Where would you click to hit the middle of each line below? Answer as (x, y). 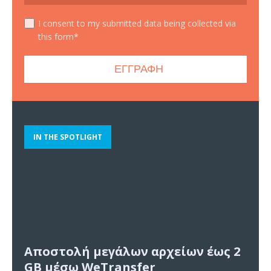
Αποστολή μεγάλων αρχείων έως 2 (132, 252)
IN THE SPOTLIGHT (68, 137)
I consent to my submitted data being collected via (137, 23)
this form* (58, 36)
